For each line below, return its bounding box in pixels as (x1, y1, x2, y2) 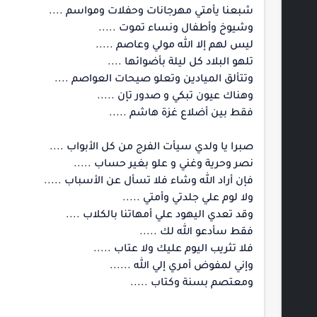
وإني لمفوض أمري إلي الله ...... (110, 261, 253, 272)
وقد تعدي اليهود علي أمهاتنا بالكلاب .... (66, 210, 253, 221)
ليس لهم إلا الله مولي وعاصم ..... (96, 40, 253, 52)
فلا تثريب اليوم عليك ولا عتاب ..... (93, 244, 253, 255)
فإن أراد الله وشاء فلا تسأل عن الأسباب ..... (44, 176, 253, 188)
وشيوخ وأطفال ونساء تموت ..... (98, 23, 253, 35)
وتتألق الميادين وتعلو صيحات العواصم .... (54, 74, 253, 86)
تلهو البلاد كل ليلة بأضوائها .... (108, 57, 253, 69)
